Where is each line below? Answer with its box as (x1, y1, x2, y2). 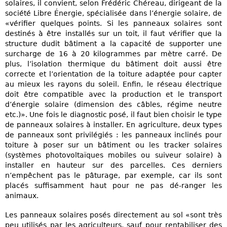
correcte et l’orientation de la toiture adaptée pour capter (5, 70, 222, 79)
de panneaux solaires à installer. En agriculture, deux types (5, 121, 222, 129)
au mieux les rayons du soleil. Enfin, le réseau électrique (5, 80, 222, 89)
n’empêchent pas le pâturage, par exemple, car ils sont (5, 171, 222, 180)
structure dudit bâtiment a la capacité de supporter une (5, 40, 222, 48)
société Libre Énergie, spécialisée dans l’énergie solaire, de (5, 9, 222, 18)
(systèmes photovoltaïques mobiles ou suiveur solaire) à (5, 151, 222, 160)
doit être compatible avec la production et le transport (5, 90, 222, 99)
